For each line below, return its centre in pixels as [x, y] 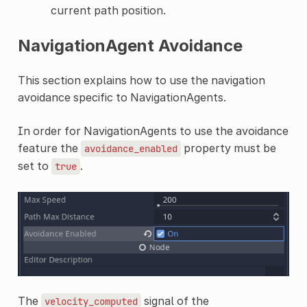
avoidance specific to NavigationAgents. [122, 97]
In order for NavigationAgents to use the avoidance [153, 131]
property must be [228, 148]
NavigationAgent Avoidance [130, 45]
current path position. [108, 10]
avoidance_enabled [131, 148]
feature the [49, 148]
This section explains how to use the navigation [141, 80]
